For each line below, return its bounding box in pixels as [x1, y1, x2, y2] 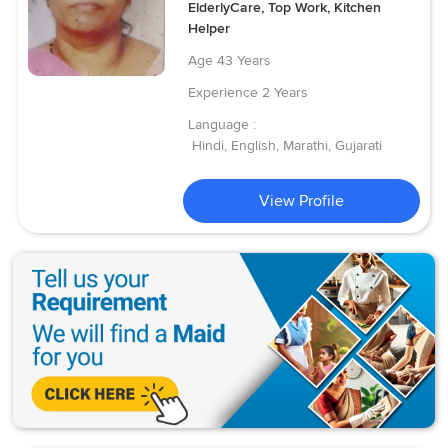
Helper [188, 19, 231, 37]
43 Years [217, 51, 272, 69]
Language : [188, 115, 257, 133]
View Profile [259, 190, 345, 211]
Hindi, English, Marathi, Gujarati [192, 136, 383, 154]
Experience [188, 83, 259, 101]
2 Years [262, 83, 309, 101]
